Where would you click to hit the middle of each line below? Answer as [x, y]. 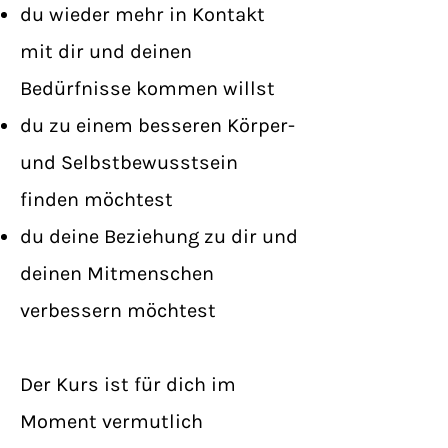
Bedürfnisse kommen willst [147, 88]
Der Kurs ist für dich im [128, 384]
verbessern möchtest [118, 310]
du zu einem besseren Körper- [157, 125]
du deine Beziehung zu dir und [159, 236]
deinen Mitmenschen [117, 273]
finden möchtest [96, 199]
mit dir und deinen [106, 51]
